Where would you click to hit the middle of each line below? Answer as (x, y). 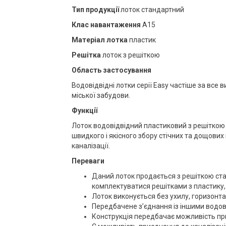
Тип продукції (95, 9)
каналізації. (91, 146)
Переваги (88, 161)
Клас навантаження (106, 24)
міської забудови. (101, 95)
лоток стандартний (151, 9)
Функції (84, 110)
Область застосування (111, 70)
